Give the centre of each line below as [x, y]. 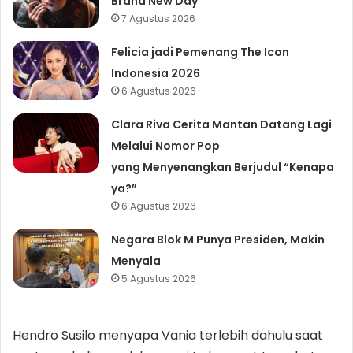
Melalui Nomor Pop [166, 145]
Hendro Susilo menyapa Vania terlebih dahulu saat [168, 335]
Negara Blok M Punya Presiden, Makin [218, 239]
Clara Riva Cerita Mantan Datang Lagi [222, 124]
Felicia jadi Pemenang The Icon [201, 52]
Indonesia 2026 [156, 73]
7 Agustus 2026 [159, 18]
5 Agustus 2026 [159, 278]
